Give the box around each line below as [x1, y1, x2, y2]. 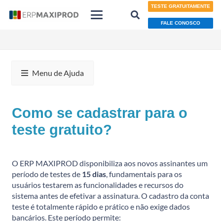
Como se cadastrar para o [12, 105, 187, 121]
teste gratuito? [12, 121, 112, 138]
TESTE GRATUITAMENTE [150, 3, 210, 9]
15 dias [82, 169, 106, 179]
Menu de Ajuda [32, 68, 84, 77]
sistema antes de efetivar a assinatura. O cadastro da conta [12, 190, 209, 200]
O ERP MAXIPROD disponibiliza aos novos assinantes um [12, 158, 208, 168]
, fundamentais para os [106, 169, 182, 179]
